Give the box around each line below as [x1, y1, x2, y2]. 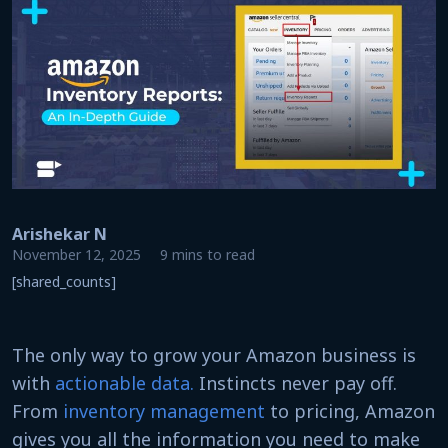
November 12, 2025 [12, 244, 145, 264]
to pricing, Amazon [265, 398, 435, 423]
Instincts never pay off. [194, 370, 397, 395]
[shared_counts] [12, 271, 116, 291]
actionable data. [55, 370, 194, 395]
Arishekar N [12, 222, 107, 245]
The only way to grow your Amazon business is [12, 342, 416, 367]
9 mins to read [160, 244, 255, 264]
